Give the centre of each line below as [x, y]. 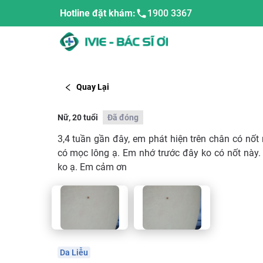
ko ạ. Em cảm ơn [92, 167]
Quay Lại [93, 87]
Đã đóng [123, 117]
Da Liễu [74, 252]
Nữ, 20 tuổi [77, 117]
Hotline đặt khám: [98, 13]
